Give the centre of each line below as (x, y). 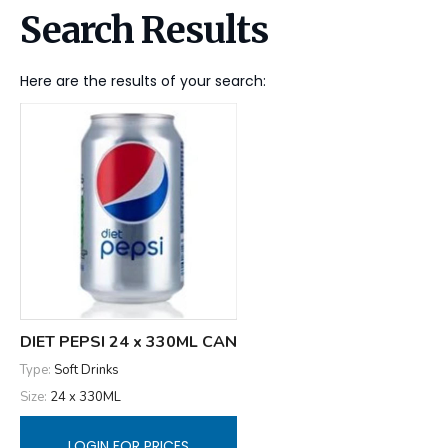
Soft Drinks (86, 369)
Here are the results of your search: (143, 80)
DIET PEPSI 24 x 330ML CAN (128, 341)
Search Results (144, 30)
